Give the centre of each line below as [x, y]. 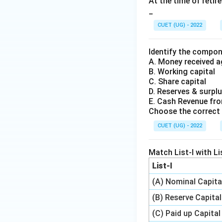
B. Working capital [183, 72]
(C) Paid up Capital [187, 213]
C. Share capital [178, 82]
